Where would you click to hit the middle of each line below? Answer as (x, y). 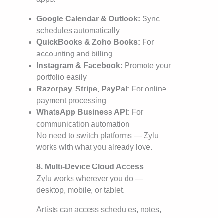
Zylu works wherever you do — (90, 179)
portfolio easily (62, 77)
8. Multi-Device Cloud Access (90, 167)
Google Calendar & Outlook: (88, 19)
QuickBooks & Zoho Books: (88, 42)
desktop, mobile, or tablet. (81, 190)
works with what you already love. (94, 147)
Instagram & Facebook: (80, 66)
